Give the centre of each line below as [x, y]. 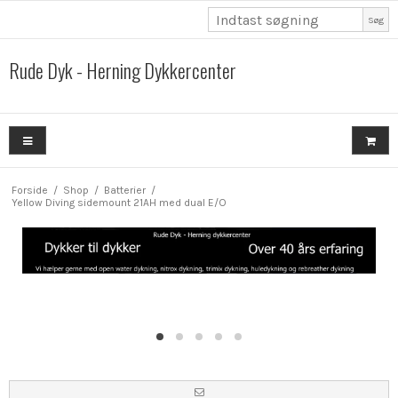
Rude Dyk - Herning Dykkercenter [123, 70]
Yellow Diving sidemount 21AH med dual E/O [119, 202]
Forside [29, 190]
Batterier [124, 190]
